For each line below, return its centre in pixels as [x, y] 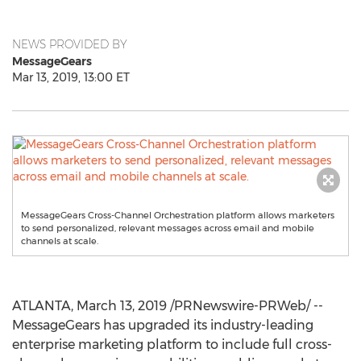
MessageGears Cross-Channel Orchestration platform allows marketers [178, 215]
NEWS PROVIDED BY [70, 44]
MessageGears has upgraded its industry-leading [163, 325]
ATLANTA [41, 306]
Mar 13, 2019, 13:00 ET [71, 77]
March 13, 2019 [122, 306]
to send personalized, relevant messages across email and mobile [168, 228]
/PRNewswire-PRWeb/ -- [245, 306]
